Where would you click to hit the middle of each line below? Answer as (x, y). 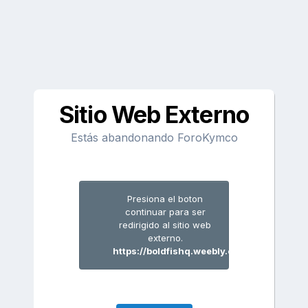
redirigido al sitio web (165, 225)
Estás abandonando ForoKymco (154, 137)
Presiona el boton (165, 199)
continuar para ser (165, 212)
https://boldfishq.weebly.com (180, 251)
